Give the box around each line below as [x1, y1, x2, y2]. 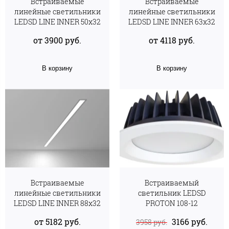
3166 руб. [172, 216, 208, 227]
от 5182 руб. [34, 216, 81, 227]
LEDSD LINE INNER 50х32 [14, 17, 101, 27]
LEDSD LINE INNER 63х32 [128, 17, 215, 27]
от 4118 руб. [149, 34, 195, 45]
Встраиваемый [145, 178, 199, 188]
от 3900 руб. [33, 34, 81, 45]
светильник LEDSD [138, 188, 206, 198]
